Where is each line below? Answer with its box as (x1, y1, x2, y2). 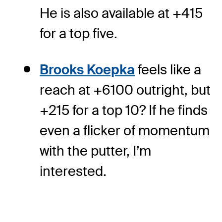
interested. (40, 163, 107, 180)
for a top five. (40, 25, 117, 43)
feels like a (135, 61, 201, 79)
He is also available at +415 (40, 4, 203, 22)
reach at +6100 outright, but (40, 81, 211, 99)
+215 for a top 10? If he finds (40, 102, 208, 119)
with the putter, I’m (40, 142, 151, 160)
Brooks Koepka (40, 61, 135, 79)
